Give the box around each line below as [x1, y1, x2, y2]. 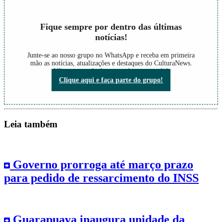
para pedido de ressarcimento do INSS [4, 171, 199, 184]
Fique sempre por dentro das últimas [40, 22, 182, 32]
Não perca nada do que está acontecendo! [54, 67, 168, 75]
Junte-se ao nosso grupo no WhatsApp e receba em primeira [27, 52, 195, 59]
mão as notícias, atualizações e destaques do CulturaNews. [30, 59, 192, 67]
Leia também [4, 118, 57, 129]
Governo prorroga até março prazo [10, 158, 193, 171]
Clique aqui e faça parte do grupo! [59, 76, 163, 84]
